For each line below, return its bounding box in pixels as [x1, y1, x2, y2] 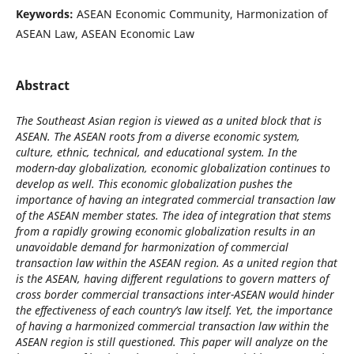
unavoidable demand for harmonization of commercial [15, 239, 288, 255]
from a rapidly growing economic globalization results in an [15, 224, 315, 239]
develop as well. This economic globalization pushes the [15, 176, 292, 192]
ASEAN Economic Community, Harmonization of [76, 6, 328, 21]
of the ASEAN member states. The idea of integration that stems [15, 208, 331, 224]
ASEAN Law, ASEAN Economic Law [15, 25, 194, 41]
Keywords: [15, 6, 77, 21]
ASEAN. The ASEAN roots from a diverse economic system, [15, 129, 300, 145]
